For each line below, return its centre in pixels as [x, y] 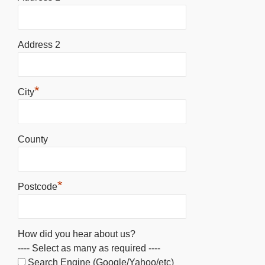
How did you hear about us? [77, 234]
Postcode [38, 187]
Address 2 [39, 45]
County [33, 140]
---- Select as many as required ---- [89, 248]
